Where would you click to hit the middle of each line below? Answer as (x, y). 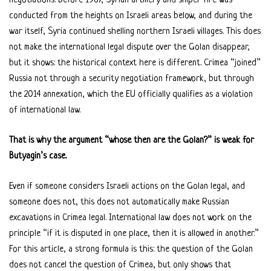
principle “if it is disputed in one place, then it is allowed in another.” (134, 233)
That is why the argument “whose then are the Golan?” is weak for (132, 140)
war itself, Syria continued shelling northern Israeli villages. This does (135, 31)
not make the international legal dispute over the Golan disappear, (129, 47)
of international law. (45, 110)
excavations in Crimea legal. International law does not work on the (130, 218)
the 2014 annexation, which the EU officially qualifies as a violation (131, 94)
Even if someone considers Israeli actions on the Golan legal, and (127, 186)
